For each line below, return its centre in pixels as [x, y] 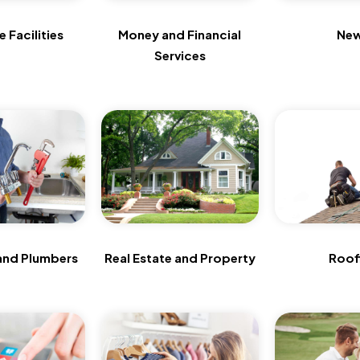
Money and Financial [180, 35]
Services [180, 55]
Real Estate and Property [180, 257]
